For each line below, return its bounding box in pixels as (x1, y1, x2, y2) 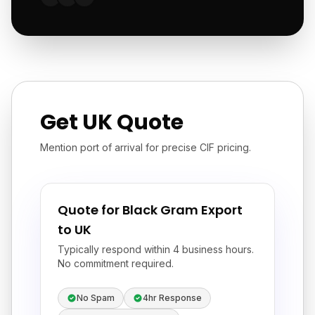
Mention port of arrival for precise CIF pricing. (40, 141, 251, 153)
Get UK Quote (40, 108, 184, 137)
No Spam (77, 292, 115, 303)
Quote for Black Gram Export (58, 201, 243, 219)
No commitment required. (58, 257, 174, 269)
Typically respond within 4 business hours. (58, 243, 254, 255)
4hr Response (143, 292, 202, 303)
